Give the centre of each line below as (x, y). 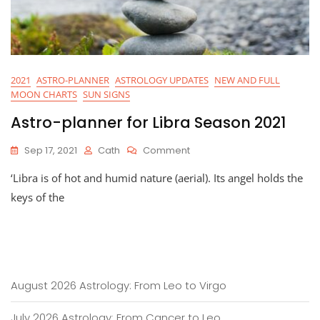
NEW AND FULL (247, 80)
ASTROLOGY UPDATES (162, 80)
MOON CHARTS (44, 94)
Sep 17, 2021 (51, 150)
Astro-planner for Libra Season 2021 (148, 122)
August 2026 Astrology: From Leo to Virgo (119, 285)
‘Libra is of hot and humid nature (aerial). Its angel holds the (157, 178)
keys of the (37, 197)
